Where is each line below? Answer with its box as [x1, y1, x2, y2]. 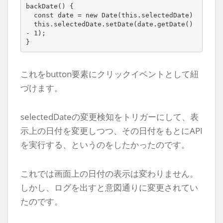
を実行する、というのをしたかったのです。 [20, 138, 190, 150]
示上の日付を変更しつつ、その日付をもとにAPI [20, 124, 203, 136]
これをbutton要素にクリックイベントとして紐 [20, 68, 199, 80]
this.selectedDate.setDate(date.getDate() [25, 20, 34, 28]
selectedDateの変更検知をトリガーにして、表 [20, 111, 199, 122]
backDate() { [25, 2, 78, 10]
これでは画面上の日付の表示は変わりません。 [20, 167, 198, 179]
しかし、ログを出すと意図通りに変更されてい [20, 181, 198, 193]
